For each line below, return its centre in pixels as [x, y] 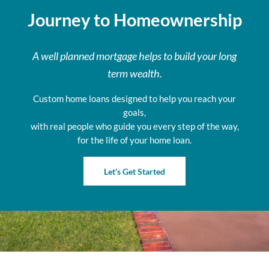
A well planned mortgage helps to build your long [134, 56]
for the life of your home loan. [134, 141]
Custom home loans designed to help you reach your [134, 99]
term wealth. [134, 74]
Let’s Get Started [134, 171]
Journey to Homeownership [134, 20]
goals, [134, 113]
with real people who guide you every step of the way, [134, 127]
